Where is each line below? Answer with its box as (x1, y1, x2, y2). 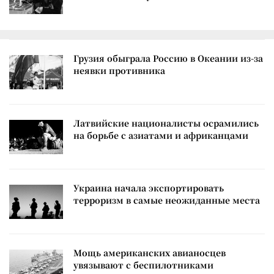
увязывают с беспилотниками (73, 258, 213, 271)
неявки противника (73, 64, 165, 76)
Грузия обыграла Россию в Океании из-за (73, 51, 263, 64)
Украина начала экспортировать (73, 181, 224, 194)
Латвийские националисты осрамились (73, 116, 259, 129)
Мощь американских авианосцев (73, 246, 226, 259)
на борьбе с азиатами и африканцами (73, 128, 248, 141)
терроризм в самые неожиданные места (73, 193, 260, 206)
